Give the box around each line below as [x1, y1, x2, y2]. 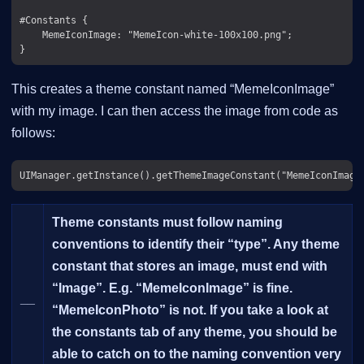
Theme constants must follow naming [52, 214, 283, 229]
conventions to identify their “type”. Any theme [52, 236, 340, 251]
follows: [11, 125, 55, 140]
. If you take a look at [203, 302, 328, 317]
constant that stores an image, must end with [52, 258, 327, 273]
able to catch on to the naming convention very [52, 346, 341, 361]
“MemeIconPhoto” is [52, 302, 183, 317]
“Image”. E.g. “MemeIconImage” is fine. [52, 280, 292, 295]
